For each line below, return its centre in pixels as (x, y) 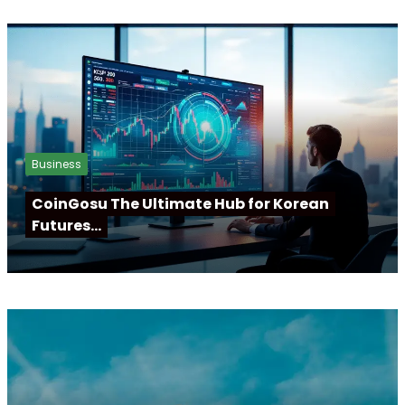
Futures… (66, 226)
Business (57, 165)
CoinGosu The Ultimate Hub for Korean (180, 204)
